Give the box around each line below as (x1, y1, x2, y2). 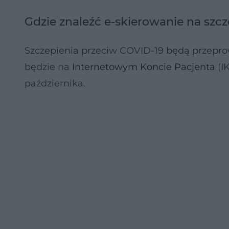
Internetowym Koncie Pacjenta (72, 61, 215, 73)
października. (25, 78, 85, 89)
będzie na (25, 61, 72, 73)
